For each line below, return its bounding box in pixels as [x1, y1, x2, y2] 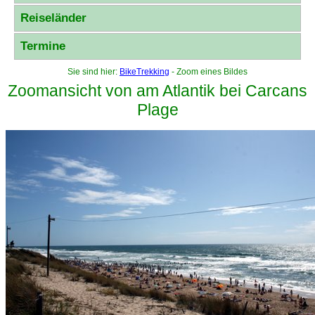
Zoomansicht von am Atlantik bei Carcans [8, 82, 307, 101]
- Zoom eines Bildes [169, 67, 247, 77]
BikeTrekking [120, 67, 169, 77]
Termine [20, 39, 65, 53]
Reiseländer [20, 11, 86, 25]
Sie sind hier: [67, 67, 120, 77]
